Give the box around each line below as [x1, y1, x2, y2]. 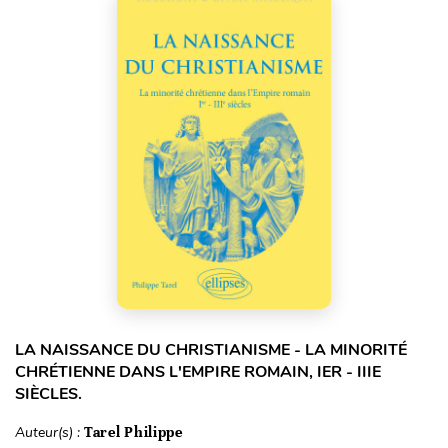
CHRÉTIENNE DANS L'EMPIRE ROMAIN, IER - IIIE [15, 361, 381, 384]
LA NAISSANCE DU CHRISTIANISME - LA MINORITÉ [15, 339, 407, 362]
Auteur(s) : [15, 423, 84, 443]
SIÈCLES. [15, 383, 82, 406]
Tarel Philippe [84, 423, 183, 442]
